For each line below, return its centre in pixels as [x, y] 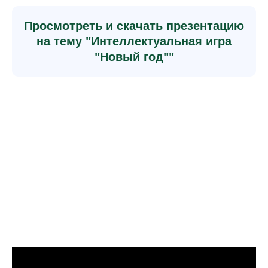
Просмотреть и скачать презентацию [134, 26]
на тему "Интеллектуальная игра [134, 41]
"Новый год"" [134, 57]
